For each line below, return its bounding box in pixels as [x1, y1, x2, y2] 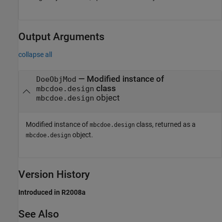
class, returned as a [135, 120, 196, 128]
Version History [18, 168, 90, 180]
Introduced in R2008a [18, 188, 86, 196]
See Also [18, 208, 59, 220]
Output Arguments [18, 31, 105, 43]
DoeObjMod [36, 75, 76, 84]
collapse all [18, 51, 52, 59]
